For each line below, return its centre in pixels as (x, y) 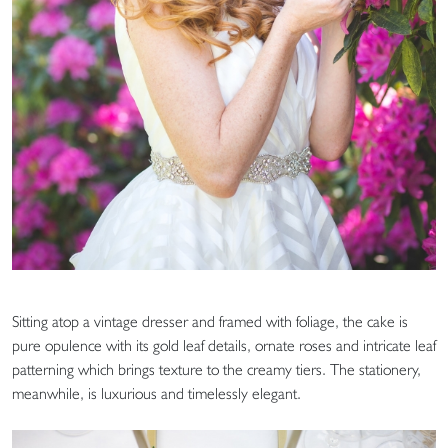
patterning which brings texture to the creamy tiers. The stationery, (216, 370)
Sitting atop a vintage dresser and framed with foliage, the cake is (210, 322)
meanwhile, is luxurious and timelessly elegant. (156, 394)
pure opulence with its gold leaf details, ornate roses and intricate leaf (224, 346)
